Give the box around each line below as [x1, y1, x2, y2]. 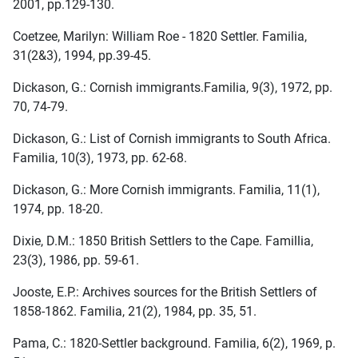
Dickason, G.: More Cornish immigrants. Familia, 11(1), [13, 182, 320, 198]
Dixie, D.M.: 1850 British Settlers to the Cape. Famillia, [13, 233, 313, 249]
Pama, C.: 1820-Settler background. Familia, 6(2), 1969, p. [13, 336, 336, 352]
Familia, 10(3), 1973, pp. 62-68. [13, 150, 187, 166]
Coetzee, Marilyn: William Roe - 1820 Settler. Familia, [13, 29, 307, 45]
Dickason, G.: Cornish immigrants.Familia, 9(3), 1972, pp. [13, 80, 332, 96]
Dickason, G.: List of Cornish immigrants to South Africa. [13, 131, 331, 147]
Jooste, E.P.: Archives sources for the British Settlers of [13, 284, 317, 300]
